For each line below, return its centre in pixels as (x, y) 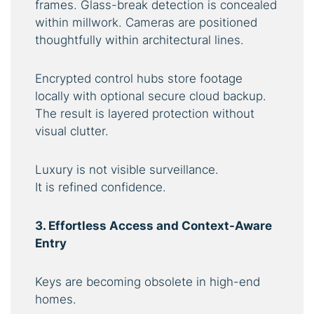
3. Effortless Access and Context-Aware (153, 226)
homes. (56, 300)
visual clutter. (72, 131)
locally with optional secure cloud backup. (151, 96)
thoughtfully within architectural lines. (139, 40)
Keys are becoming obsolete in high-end (148, 282)
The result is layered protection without (145, 114)
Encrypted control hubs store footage (139, 79)
